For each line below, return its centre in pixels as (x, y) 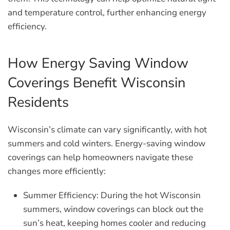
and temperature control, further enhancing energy (107, 13)
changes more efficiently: (57, 171)
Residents (38, 102)
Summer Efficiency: (61, 195)
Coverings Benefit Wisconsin (97, 83)
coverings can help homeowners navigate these (100, 157)
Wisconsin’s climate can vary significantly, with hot (107, 130)
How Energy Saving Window (98, 63)
